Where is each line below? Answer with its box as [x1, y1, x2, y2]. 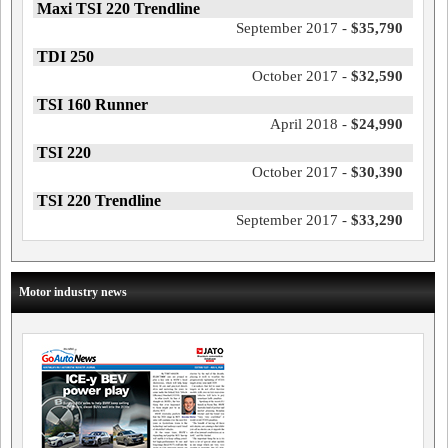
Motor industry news [19, 285, 127, 299]
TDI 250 [37, 48, 94, 65]
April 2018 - [269, 116, 351, 132]
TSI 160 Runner [37, 96, 148, 113]
